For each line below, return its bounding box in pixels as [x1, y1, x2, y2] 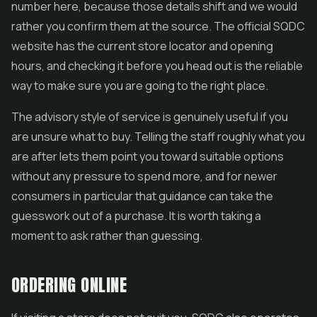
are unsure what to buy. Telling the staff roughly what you [11, 129, 305, 144]
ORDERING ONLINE [11, 272, 127, 298]
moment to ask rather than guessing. [11, 228, 202, 243]
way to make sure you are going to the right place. [11, 78, 268, 93]
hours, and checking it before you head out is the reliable [11, 58, 303, 74]
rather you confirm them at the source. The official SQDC [11, 18, 305, 34]
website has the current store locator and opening [11, 38, 273, 54]
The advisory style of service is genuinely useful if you [11, 109, 288, 125]
